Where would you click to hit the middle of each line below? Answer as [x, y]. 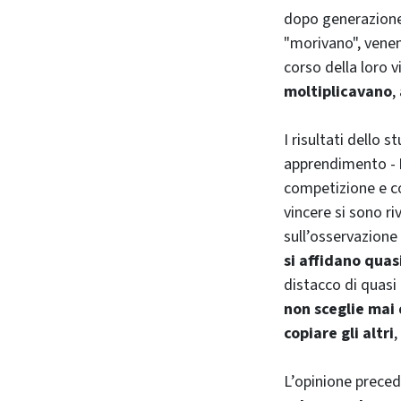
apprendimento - [341, 164]
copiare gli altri [339, 333]
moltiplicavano [338, 91]
